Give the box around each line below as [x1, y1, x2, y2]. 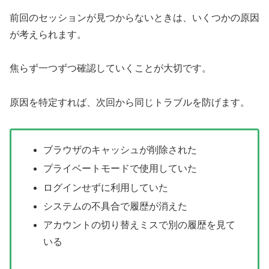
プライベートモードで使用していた [43, 163, 198, 174]
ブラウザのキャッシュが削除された [43, 145, 198, 156]
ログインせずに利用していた [43, 182, 169, 193]
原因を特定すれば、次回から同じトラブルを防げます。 [10, 97, 250, 108]
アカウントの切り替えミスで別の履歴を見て [43, 220, 236, 231]
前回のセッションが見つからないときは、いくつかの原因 [10, 12, 259, 23]
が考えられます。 [10, 29, 86, 40]
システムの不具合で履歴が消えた [43, 201, 188, 211]
